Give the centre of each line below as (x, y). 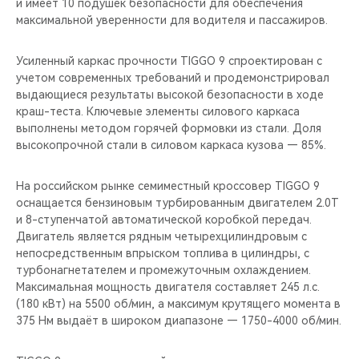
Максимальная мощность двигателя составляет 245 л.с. (168, 286)
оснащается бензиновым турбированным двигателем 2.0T (177, 202)
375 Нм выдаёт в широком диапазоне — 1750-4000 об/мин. (179, 320)
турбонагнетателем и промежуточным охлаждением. (163, 270)
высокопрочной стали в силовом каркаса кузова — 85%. (171, 145)
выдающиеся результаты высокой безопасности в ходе (170, 94)
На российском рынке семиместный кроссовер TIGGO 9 (168, 186)
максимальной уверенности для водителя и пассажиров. (172, 20)
